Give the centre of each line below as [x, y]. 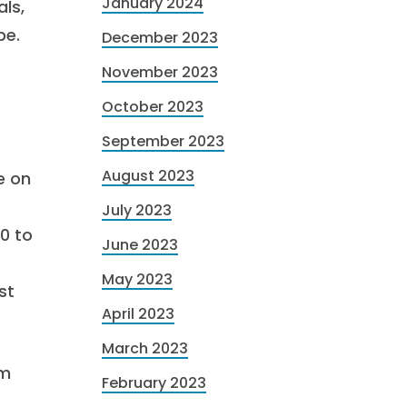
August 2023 [148, 176]
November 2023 [160, 72]
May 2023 [137, 279]
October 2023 [153, 107]
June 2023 [140, 245]
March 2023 [145, 348]
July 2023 [137, 210]
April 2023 [138, 314]
